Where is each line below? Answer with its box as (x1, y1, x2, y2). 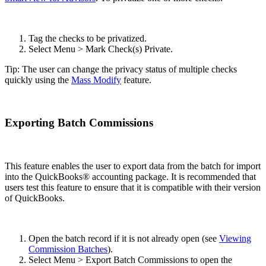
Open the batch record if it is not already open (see (28, 233, 219, 244)
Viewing (219, 233, 251, 244)
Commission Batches (28, 244, 107, 255)
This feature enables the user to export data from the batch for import (5, 161, 261, 172)
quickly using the (5, 74, 71, 85)
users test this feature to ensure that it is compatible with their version (5, 182, 261, 193)
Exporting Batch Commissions (5, 116, 153, 129)
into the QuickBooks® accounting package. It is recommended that (5, 172, 256, 182)
